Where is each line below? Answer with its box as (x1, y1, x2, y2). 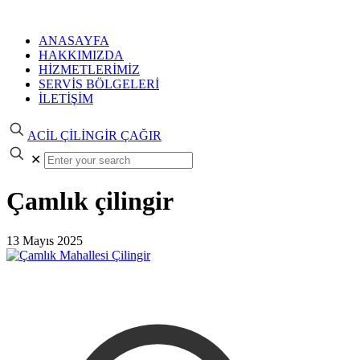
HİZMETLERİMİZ (39, 63, 140, 76)
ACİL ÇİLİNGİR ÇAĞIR (27, 129, 162, 142)
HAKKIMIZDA (39, 48, 124, 62)
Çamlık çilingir (6, 186, 174, 216)
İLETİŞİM (39, 92, 93, 105)
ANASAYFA (39, 34, 109, 47)
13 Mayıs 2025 (6, 233, 83, 247)
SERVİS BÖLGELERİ (39, 77, 159, 91)
